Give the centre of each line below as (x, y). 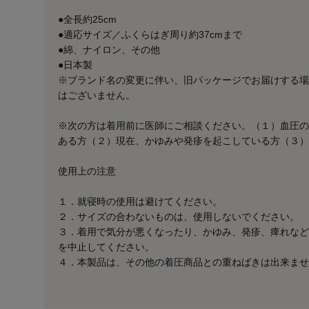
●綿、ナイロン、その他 (109, 50)
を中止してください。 (106, 247)
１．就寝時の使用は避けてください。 (140, 202)
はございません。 (97, 96)
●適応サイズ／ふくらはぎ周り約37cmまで (150, 35)
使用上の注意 (87, 171)
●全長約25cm (87, 20)
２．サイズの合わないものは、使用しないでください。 (179, 217)
